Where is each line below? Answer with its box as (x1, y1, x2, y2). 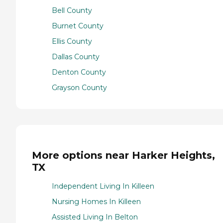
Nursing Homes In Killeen (52, 197, 141, 207)
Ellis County (52, 37, 92, 46)
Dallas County (52, 52, 100, 62)
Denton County (52, 68, 106, 77)
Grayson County (52, 83, 107, 93)
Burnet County (52, 21, 104, 31)
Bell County (52, 6, 92, 15)
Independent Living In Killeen (52, 182, 154, 191)
